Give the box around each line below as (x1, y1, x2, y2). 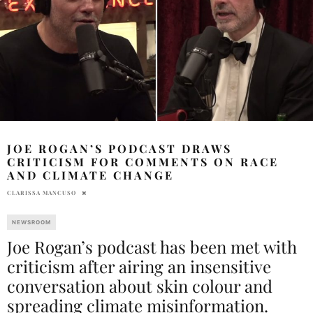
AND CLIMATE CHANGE (7, 167, 184, 182)
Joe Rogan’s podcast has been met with (7, 235, 297, 258)
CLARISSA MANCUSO (7, 188, 76, 196)
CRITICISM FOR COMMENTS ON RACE (7, 154, 279, 169)
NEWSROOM (12, 218, 51, 226)
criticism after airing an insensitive (7, 254, 271, 277)
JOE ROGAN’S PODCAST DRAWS (7, 140, 232, 156)
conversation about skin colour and (7, 274, 272, 297)
